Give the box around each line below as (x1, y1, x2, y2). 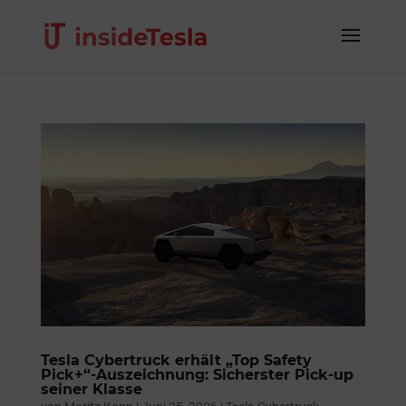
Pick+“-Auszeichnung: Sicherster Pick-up (40, 365, 353, 383)
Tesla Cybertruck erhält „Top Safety (40, 351, 312, 369)
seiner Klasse (40, 380, 142, 398)
